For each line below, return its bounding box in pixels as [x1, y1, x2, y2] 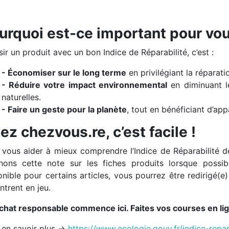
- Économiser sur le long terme [1, 67, 126, 78]
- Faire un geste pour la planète [1, 104, 127, 114]
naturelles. [1, 92, 41, 102]
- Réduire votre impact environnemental [1, 80, 167, 90]
